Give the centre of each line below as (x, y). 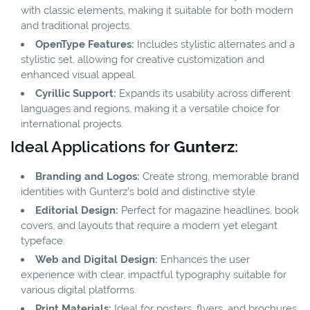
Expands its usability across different (203, 93)
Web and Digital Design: (97, 259)
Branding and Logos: (88, 176)
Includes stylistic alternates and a (215, 44)
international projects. (72, 124)
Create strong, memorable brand (219, 176)
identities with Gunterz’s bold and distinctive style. (139, 191)
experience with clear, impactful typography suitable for (154, 274)
